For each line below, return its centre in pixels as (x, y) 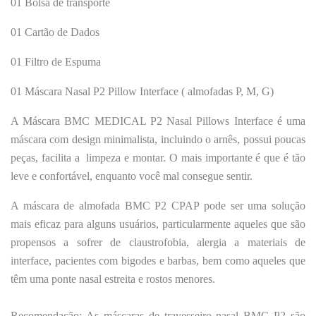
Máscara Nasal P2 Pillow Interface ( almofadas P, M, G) (148, 91)
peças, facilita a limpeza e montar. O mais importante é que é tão (158, 157)
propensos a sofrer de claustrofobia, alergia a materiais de (158, 242)
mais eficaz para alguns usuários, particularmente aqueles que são (158, 224)
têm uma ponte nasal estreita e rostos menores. (113, 279)
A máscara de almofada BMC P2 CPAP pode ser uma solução (158, 205)
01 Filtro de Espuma (56, 61)
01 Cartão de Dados (55, 32)
